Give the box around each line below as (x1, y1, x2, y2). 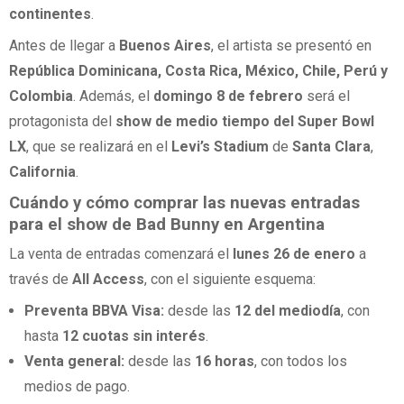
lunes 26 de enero (233, 244, 355, 262)
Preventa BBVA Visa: (24, 302, 165, 320)
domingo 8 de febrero (153, 87, 303, 106)
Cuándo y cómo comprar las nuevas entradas (9, 192, 360, 213)
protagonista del (9, 113, 115, 131)
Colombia (9, 87, 73, 106)
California (9, 163, 76, 181)
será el (303, 87, 350, 106)
